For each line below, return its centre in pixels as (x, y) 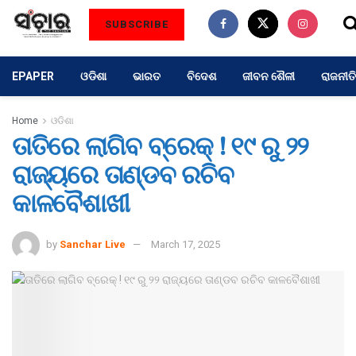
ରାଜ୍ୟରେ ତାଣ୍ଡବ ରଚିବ (123, 178)
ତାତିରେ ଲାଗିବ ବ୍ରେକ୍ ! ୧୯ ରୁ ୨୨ (161, 149)
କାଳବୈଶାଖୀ (71, 206)
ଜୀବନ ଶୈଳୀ (269, 76)
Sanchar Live (93, 244)
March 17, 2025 (186, 244)
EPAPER (33, 76)
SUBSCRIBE (137, 24)
